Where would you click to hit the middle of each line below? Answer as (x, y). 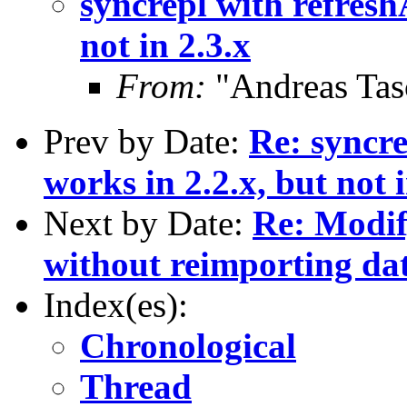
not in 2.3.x (165, 45)
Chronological (188, 345)
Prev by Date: (146, 141)
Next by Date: (148, 223)
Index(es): (116, 304)
